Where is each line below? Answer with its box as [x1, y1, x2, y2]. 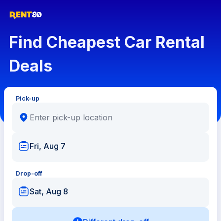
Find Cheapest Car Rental [9, 32, 205, 52]
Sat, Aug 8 [30, 186, 68, 196]
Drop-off [16, 169, 42, 177]
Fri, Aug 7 [30, 141, 66, 151]
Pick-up [16, 94, 39, 102]
